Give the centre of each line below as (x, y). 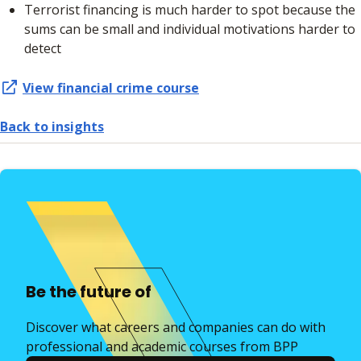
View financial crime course (111, 88)
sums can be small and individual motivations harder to (190, 29)
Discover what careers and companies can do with (176, 328)
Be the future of (89, 292)
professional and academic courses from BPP (162, 347)
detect (44, 49)
